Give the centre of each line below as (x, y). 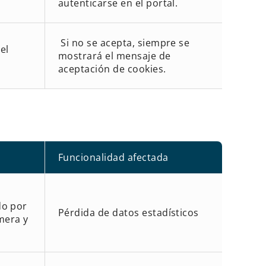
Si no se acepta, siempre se (124, 42)
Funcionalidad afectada (113, 157)
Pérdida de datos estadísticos (128, 212)
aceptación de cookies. (112, 69)
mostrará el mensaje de (114, 56)
